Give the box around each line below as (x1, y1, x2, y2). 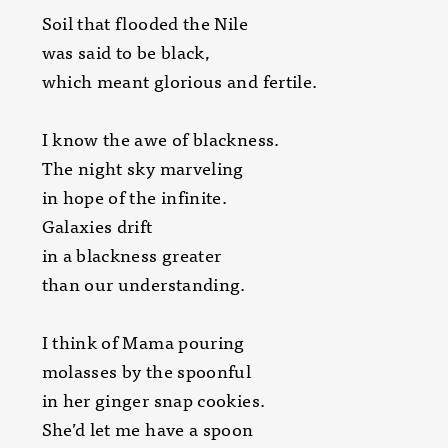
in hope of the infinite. (41, 182, 228, 211)
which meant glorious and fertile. (41, 66, 318, 95)
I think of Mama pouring (41, 327, 245, 356)
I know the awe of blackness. (41, 124, 280, 153)
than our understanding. (41, 269, 246, 298)
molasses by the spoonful (41, 356, 252, 385)
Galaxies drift (41, 211, 153, 240)
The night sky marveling (41, 153, 244, 182)
